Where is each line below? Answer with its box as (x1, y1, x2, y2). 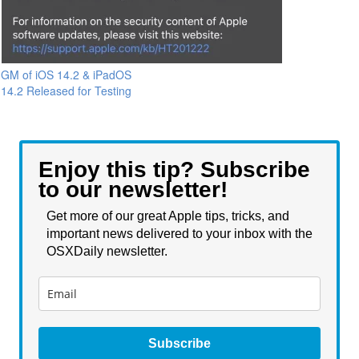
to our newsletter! (38, 177, 228, 203)
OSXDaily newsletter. (46, 244, 171, 259)
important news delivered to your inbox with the (46, 227, 313, 241)
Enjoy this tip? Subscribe (38, 157, 310, 183)
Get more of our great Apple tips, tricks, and (46, 209, 289, 224)
